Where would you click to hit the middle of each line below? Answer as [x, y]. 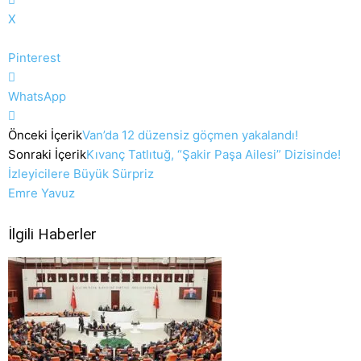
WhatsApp [37, 97]
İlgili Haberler [52, 234]
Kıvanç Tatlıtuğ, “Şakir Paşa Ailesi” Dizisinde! [214, 155]
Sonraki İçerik [47, 155]
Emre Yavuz [41, 193]
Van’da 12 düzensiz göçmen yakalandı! [190, 135]
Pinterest [34, 58]
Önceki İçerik [45, 135]
